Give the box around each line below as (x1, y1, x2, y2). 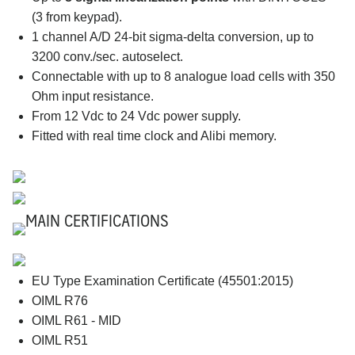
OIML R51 (32, 333, 88, 347)
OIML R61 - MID (32, 313, 121, 327)
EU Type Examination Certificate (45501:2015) (32, 273, 293, 288)
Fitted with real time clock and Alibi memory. (32, 128, 277, 143)
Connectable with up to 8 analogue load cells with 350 (32, 69, 335, 83)
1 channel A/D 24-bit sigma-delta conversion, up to (32, 29, 314, 44)
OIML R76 (32, 293, 88, 307)
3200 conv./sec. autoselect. (32, 49, 183, 63)
